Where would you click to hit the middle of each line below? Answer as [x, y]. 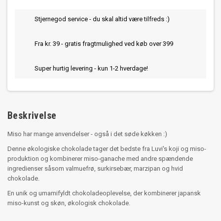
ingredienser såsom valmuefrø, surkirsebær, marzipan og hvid [95, 169]
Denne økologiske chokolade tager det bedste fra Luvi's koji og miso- [107, 149]
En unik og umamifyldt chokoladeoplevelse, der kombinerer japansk [104, 193]
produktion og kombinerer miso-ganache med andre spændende [100, 159]
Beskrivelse [32, 116]
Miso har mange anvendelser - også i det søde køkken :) [87, 134]
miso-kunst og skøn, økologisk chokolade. [69, 203]
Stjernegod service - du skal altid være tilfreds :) [102, 19]
